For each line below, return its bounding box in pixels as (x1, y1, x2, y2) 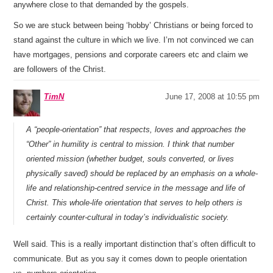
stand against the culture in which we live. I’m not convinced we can (13, 35, 254, 44)
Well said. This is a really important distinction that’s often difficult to (13, 239, 256, 249)
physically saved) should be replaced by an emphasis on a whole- (26, 169, 258, 178)
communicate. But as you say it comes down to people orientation (13, 254, 247, 263)
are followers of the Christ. (13, 65, 107, 74)
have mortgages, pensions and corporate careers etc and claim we (13, 50, 249, 59)
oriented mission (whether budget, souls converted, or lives (26, 154, 235, 163)
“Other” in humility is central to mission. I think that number (26, 140, 235, 149)
